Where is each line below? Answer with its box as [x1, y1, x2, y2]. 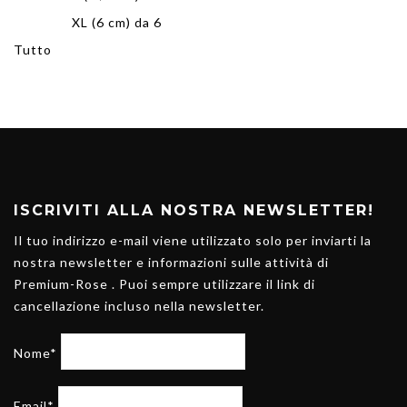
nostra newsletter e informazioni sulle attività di [14, 253, 329, 270]
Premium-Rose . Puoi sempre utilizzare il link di [14, 275, 315, 292]
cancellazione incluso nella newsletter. [14, 297, 264, 313]
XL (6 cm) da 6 [72, 14, 162, 30]
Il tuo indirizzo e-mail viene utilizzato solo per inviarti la [14, 232, 372, 248]
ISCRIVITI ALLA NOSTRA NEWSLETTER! [14, 201, 374, 219]
